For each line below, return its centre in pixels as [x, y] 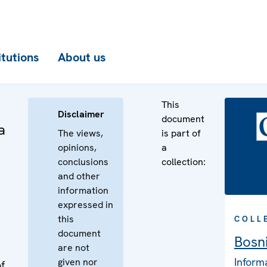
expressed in [86, 205]
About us [82, 57]
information [83, 190]
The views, [80, 133]
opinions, [77, 148]
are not [74, 248]
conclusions [83, 162]
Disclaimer [81, 114]
